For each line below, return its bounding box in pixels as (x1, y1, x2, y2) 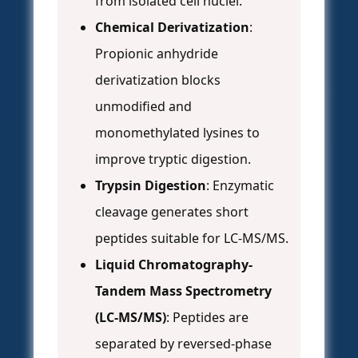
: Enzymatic (206, 177, 274, 195)
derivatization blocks (95, 71, 221, 89)
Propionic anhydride (95, 45, 218, 63)
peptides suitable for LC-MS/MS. (95, 229, 288, 248)
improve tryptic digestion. (95, 150, 251, 169)
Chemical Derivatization (95, 18, 249, 37)
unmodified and (95, 97, 192, 116)
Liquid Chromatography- (95, 256, 253, 274)
